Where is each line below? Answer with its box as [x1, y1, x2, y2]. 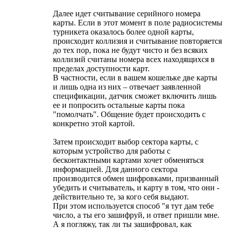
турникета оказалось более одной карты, [53, 27, 194, 37]
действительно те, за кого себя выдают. [53, 192, 189, 202]
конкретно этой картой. [53, 119, 135, 128]
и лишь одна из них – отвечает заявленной [53, 82, 201, 92]
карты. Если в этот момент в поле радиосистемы [53, 18, 222, 27]
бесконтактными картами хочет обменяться [53, 156, 204, 165]
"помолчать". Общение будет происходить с [53, 110, 206, 119]
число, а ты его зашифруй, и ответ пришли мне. [53, 211, 219, 220]
